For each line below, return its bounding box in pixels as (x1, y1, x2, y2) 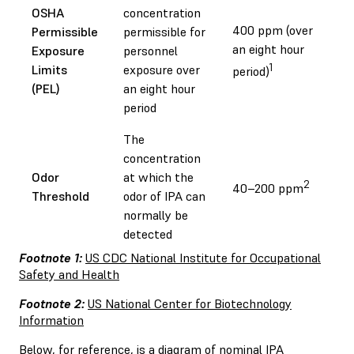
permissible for (123, 23, 205, 40)
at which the (123, 168, 194, 185)
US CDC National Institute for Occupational (85, 249, 321, 265)
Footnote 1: (19, 249, 82, 265)
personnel (123, 42, 178, 58)
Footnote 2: (19, 295, 85, 311)
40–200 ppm (232, 180, 303, 197)
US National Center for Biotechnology (88, 295, 292, 311)
